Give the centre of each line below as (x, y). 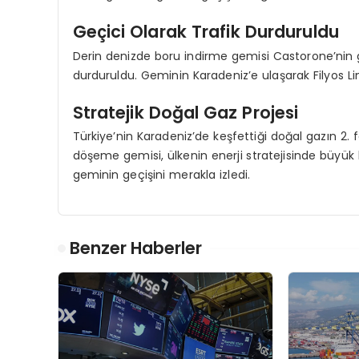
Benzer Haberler (136, 248)
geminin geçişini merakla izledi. (161, 174)
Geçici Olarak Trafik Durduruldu (206, 32)
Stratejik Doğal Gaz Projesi (186, 112)
